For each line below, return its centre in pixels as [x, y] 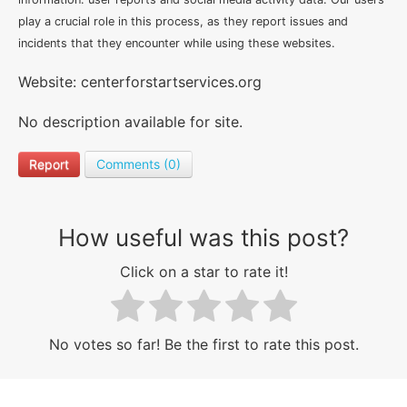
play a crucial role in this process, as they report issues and [183, 21]
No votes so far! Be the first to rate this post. [203, 345]
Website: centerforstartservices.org [140, 82]
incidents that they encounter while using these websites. [177, 43]
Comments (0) [139, 164]
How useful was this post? [203, 238]
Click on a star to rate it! [203, 272]
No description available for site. [130, 122]
